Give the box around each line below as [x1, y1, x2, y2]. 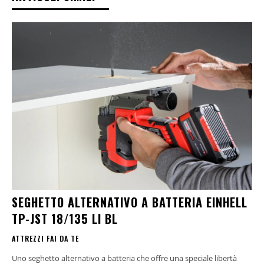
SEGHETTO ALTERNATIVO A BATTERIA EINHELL [12, 193, 247, 212]
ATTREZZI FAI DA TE [12, 233, 79, 244]
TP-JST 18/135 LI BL [12, 210, 118, 228]
